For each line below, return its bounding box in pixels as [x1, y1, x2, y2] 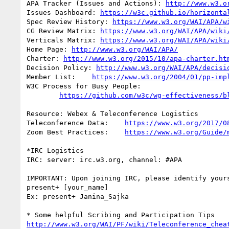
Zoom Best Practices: [108, 128, 125, 136]
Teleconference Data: [108, 119, 125, 127]
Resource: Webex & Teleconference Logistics [27, 109, 198, 118]
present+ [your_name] [27, 183, 108, 191]
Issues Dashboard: [27, 8, 100, 16]
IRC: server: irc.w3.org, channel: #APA [27, 155, 182, 164]
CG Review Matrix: [27, 27, 100, 35]
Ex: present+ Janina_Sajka [27, 192, 129, 200]
